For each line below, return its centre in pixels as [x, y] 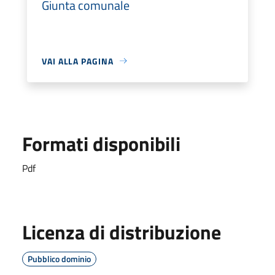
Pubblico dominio [59, 258]
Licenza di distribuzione [122, 232]
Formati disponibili [101, 143]
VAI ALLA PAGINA [78, 61]
